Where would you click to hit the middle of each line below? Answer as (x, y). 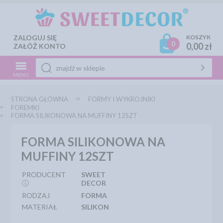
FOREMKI (25, 108)
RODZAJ (36, 195)
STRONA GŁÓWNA (40, 99)
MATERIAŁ (40, 207)
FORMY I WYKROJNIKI (122, 99)
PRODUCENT (44, 174)
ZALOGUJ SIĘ (35, 38)
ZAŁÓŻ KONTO (40, 46)
